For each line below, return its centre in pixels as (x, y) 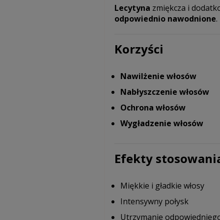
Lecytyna (132, 8)
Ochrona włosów (153, 108)
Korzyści (139, 49)
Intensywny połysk (154, 201)
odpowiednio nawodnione (165, 19)
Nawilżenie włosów (158, 76)
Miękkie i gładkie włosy (162, 186)
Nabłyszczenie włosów (165, 92)
